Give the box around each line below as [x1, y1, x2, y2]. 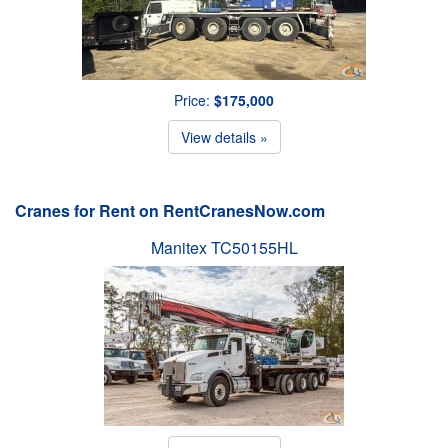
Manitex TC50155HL [150, 235, 298, 259]
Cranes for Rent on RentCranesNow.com [15, 198, 325, 222]
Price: [174, 89, 214, 110]
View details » [180, 126, 268, 147]
